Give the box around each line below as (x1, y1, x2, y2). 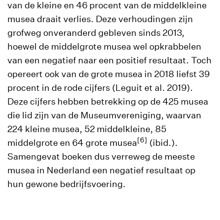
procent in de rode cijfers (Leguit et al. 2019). (7, 82, 193, 93)
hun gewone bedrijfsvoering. (7, 179, 126, 189)
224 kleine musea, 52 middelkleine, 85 (7, 124, 166, 134)
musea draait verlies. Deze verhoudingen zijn (7, 14, 193, 24)
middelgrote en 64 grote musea (7, 137, 137, 148)
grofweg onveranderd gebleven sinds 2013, (7, 27, 185, 38)
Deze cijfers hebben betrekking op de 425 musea (7, 96, 208, 107)
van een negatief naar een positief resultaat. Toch (7, 55, 212, 65)
